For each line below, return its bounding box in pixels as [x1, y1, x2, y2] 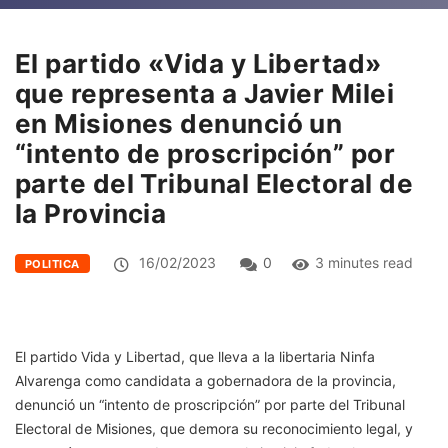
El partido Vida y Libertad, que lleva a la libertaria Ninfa [15, 347, 375, 365]
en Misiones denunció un [15, 107, 343, 139]
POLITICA [25, 256, 80, 271]
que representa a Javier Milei [15, 77, 395, 109]
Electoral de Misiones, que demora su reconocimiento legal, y [15, 419, 413, 437]
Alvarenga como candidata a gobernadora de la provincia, [15, 371, 396, 389]
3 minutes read [314, 253, 413, 271]
